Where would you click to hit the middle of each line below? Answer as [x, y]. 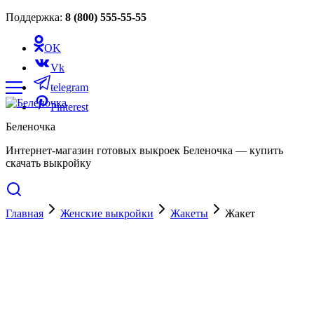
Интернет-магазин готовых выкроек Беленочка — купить [144, 150]
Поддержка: [35, 17]
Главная [25, 213]
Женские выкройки [107, 213]
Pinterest [69, 107]
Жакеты [189, 213]
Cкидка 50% [35, 226]
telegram [69, 87]
